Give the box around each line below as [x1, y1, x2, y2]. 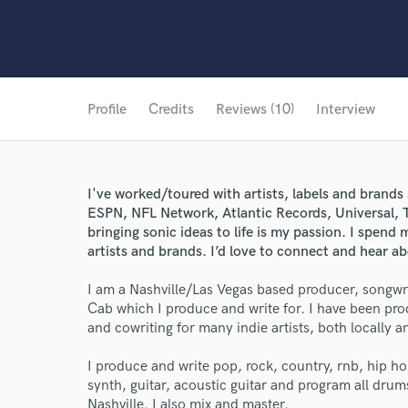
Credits [148, 101, 194, 118]
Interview [316, 101, 375, 118]
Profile [87, 101, 127, 118]
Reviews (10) [216, 101, 294, 118]
